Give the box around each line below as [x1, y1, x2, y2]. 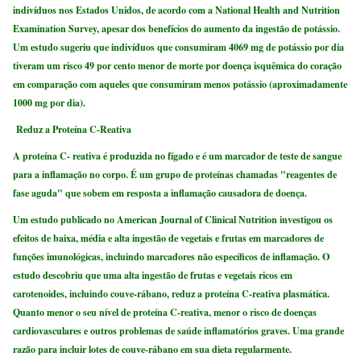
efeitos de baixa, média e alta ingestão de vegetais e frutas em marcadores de [13, 230, 325, 245]
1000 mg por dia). [13, 96, 86, 110]
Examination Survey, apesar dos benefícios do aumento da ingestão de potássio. [13, 22, 341, 36]
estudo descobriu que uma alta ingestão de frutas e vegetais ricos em [13, 268, 293, 282]
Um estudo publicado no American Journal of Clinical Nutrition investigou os [13, 212, 334, 226]
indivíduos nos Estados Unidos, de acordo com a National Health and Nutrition [13, 3, 341, 18]
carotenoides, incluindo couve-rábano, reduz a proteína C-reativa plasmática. [13, 286, 330, 301]
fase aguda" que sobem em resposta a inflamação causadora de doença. [13, 185, 308, 200]
